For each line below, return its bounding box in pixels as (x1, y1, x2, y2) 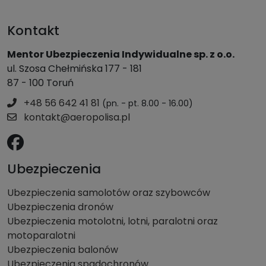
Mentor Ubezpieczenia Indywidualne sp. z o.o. (7, 47, 235, 61)
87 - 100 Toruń (7, 75, 74, 90)
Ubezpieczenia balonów (7, 242, 118, 256)
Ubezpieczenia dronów (7, 199, 113, 214)
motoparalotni (7, 228, 75, 242)
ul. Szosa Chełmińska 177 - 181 (7, 61, 142, 75)
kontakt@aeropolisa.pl (21, 110, 130, 124)
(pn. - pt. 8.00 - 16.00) (102, 97, 193, 109)
